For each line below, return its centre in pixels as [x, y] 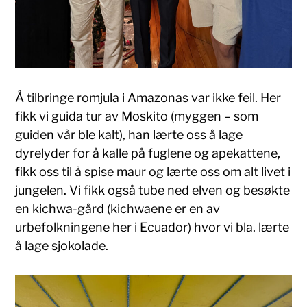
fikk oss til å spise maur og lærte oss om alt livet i [153, 172]
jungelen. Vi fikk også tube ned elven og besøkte [153, 191]
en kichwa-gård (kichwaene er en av [118, 209]
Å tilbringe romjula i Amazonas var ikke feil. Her [148, 98]
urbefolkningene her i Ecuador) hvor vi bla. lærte [152, 228]
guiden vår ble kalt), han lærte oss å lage [129, 135]
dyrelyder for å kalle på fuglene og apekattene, [148, 153]
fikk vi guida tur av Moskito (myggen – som [137, 116]
